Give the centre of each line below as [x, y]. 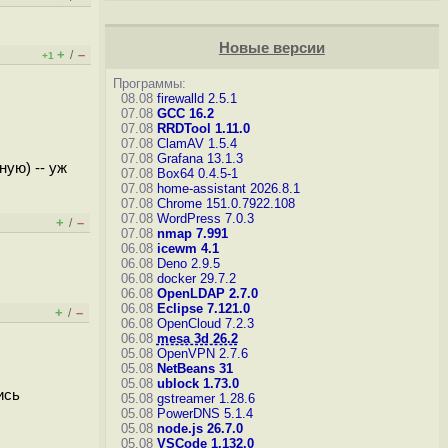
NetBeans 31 [194, 368]
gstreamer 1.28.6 [205, 398]
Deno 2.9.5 [188, 263]
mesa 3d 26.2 [197, 338]
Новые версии [271, 48]
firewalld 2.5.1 [196, 98]
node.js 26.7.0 [199, 428]
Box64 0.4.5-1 [197, 173]
